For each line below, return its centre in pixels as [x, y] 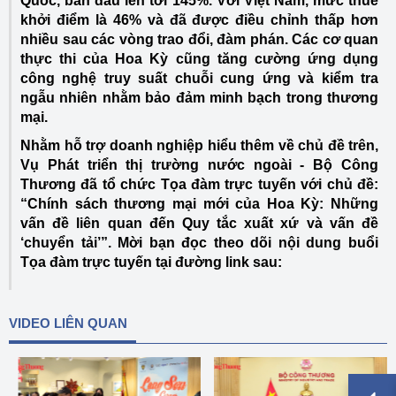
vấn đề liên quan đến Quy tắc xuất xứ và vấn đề [199, 223]
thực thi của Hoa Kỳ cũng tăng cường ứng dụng [199, 58]
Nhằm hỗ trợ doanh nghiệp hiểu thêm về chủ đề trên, [199, 145]
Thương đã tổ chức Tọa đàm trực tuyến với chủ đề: [199, 184]
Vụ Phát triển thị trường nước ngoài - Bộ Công [199, 164]
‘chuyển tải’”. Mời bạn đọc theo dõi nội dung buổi [199, 242]
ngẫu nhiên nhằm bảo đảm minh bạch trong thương [199, 97]
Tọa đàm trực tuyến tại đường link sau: [151, 262]
